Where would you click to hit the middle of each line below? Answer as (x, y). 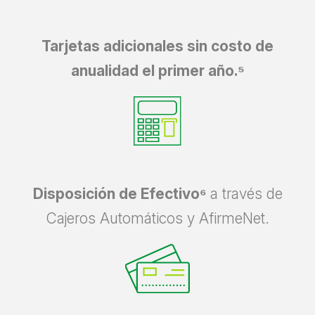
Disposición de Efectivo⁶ (121, 194)
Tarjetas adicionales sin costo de (157, 46)
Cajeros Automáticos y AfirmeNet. (157, 218)
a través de (246, 194)
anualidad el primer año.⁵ (157, 71)
